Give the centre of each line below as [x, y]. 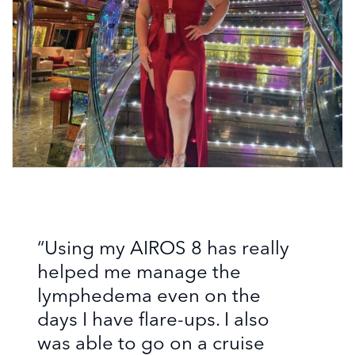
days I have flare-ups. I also [153, 319]
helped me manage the [139, 271]
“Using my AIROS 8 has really [163, 248]
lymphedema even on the [149, 295]
